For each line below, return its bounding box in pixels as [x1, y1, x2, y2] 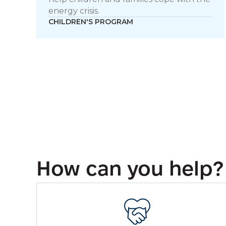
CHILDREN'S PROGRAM [48, 17, 133, 26]
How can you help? [36, 157, 223, 180]
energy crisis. [48, 6, 99, 16]
